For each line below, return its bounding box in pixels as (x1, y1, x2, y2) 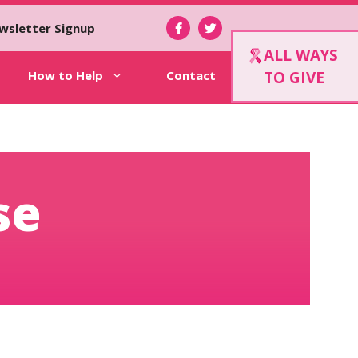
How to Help (27, 67, 103, 83)
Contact (165, 67, 216, 83)
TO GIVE (264, 67, 324, 88)
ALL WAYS (264, 45, 338, 66)
